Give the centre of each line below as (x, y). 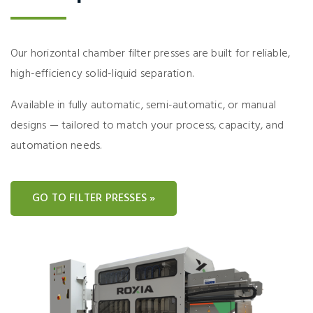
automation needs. (56, 146)
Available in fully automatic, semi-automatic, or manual (144, 105)
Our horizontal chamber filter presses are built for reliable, (151, 54)
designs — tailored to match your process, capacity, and (147, 126)
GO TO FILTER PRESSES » (94, 198)
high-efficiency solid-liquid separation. (102, 74)
